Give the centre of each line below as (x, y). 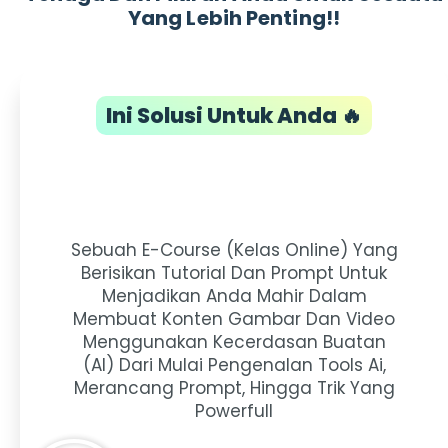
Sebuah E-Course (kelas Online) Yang (234, 250)
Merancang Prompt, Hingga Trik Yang (234, 388)
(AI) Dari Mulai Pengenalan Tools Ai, (234, 365)
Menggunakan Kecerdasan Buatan (234, 342)
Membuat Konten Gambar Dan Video (234, 319)
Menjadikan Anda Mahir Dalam (234, 296)
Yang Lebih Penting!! (233, 18)
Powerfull (234, 411)
